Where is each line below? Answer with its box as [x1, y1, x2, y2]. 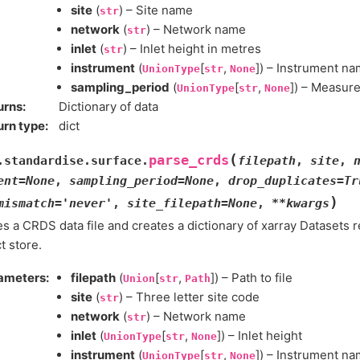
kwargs [286, 196, 329, 211]
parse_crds [149, 153, 229, 168]
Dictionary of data [59, 99, 158, 114]
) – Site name [119, 2, 193, 18]
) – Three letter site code [119, 289, 260, 305]
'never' [62, 196, 112, 211]
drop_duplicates [228, 174, 337, 188]
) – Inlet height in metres [123, 41, 261, 56]
